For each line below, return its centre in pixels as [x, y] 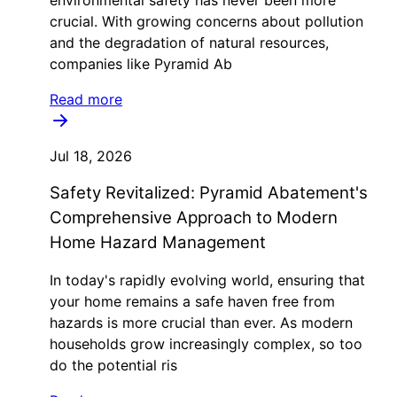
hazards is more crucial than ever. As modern [201, 323]
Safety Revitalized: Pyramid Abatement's [209, 193]
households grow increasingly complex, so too [206, 344]
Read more [86, 99]
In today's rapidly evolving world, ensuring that [207, 280]
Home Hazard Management [158, 242]
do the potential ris [113, 365]
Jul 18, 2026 [91, 156]
